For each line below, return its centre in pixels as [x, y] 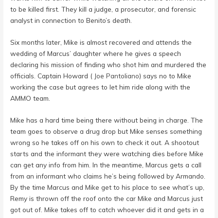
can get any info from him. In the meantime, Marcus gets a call [106, 165]
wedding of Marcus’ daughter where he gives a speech [96, 54]
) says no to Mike [165, 76]
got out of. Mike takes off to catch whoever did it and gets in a [107, 210]
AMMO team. [30, 98]
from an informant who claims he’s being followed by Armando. [108, 176]
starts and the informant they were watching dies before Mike [107, 154]
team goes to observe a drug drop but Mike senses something [106, 131]
